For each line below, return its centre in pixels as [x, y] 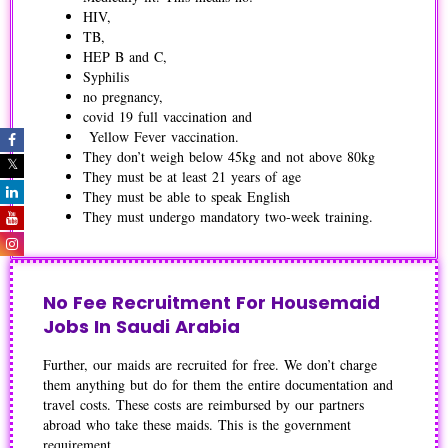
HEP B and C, [125, 57]
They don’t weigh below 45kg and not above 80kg [229, 157]
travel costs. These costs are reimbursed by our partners [203, 405]
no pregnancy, [126, 97]
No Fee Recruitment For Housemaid [211, 303]
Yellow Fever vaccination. [161, 137]
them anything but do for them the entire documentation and [218, 385]
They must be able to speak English [186, 197]
